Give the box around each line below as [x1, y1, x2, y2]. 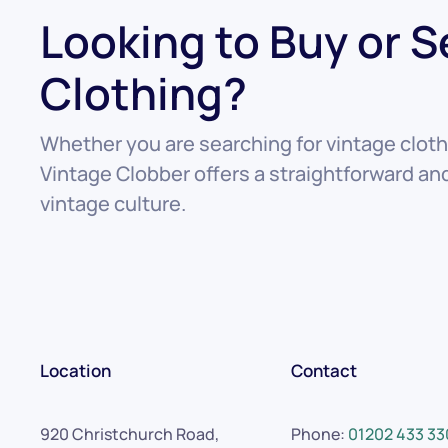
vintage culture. [40, 190, 186, 217]
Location [40, 359, 111, 382]
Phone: [290, 423, 348, 445]
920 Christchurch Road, [40, 423, 219, 445]
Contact [290, 359, 357, 382]
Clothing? [40, 63, 247, 123]
